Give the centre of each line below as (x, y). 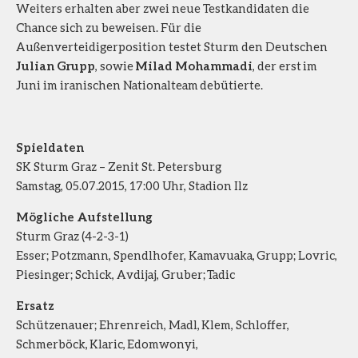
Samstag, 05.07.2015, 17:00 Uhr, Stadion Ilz (132, 185)
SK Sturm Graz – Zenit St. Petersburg (119, 166)
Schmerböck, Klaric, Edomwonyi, (107, 343)
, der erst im (285, 65)
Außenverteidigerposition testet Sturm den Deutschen (172, 46)
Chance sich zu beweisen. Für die (109, 27)
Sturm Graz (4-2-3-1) (72, 235)
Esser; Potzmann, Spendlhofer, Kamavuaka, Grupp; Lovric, (177, 255)
